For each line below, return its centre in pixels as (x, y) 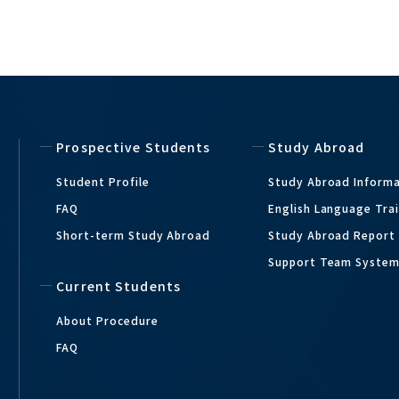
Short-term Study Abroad (134, 235)
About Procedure (107, 320)
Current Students (119, 286)
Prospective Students (134, 147)
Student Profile (103, 181)
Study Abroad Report (332, 235)
